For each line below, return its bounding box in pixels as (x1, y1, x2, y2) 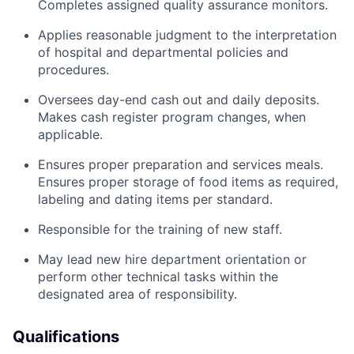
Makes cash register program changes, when (38, 108, 306, 125)
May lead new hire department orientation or (38, 250, 307, 267)
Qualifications (13, 326, 119, 346)
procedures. (38, 61, 109, 77)
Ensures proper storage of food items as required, (38, 173, 338, 190)
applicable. (38, 126, 103, 142)
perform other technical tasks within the (38, 268, 278, 284)
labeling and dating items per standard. (38, 190, 273, 207)
